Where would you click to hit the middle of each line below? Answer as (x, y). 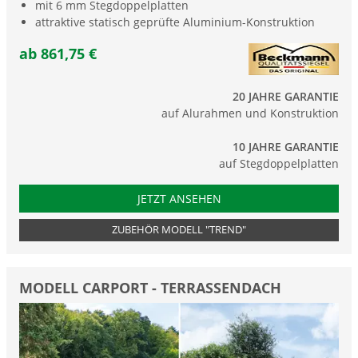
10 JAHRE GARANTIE (286, 147)
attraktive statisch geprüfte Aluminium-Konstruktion (175, 22)
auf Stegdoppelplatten (279, 164)
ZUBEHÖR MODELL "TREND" (179, 230)
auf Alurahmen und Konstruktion (250, 113)
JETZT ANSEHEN (179, 199)
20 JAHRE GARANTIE (286, 97)
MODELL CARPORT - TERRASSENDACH (150, 288)
